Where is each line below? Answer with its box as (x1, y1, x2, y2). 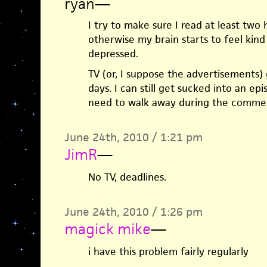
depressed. (88, 47, 138, 60)
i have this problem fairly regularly (88, 245, 249, 258)
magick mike (64, 219, 151, 238)
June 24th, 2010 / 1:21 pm (64, 130, 203, 145)
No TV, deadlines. (88, 170, 166, 184)
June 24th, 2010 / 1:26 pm (64, 204, 203, 219)
